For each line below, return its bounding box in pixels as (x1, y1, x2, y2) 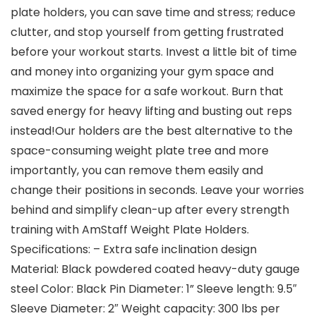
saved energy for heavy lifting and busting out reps (11, 103, 292, 120)
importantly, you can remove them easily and (11, 162, 263, 179)
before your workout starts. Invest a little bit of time (11, 44, 297, 61)
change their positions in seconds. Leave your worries (11, 182, 304, 199)
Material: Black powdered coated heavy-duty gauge (11, 261, 300, 278)
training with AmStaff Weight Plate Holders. (11, 221, 249, 238)
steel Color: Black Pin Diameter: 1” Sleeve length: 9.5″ (11, 281, 297, 298)
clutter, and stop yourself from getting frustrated (11, 24, 284, 41)
